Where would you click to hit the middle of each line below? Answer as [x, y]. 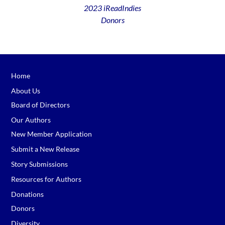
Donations [28, 194]
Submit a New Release [45, 149]
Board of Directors [41, 105]
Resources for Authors [46, 179]
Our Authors [31, 120]
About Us [26, 91]
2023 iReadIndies [113, 8]
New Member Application [52, 134]
